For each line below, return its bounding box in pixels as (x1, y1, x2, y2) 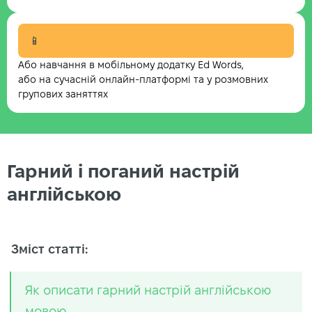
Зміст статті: (11, 242, 88, 256)
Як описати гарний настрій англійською (25, 283, 271, 297)
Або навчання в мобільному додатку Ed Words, (18, 59, 244, 70)
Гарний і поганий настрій (7, 162, 240, 182)
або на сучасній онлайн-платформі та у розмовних (18, 74, 268, 85)
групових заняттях (18, 88, 108, 100)
